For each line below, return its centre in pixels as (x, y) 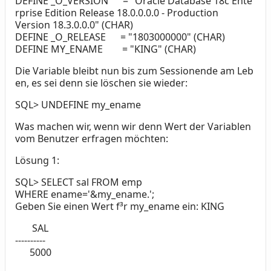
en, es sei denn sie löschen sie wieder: (101, 83)
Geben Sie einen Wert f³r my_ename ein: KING (120, 207)
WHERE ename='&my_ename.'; (85, 194)
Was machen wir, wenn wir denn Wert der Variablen (133, 127)
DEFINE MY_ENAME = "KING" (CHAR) (113, 49)
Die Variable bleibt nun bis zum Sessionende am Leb (134, 71)
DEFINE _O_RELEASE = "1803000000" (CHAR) (120, 37)
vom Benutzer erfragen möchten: (92, 139)
